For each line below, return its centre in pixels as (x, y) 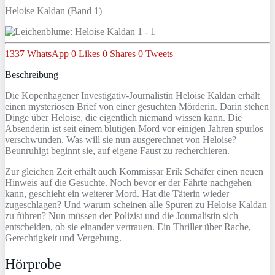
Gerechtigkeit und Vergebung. (63, 238)
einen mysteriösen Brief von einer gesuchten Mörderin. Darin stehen (137, 106)
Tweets (159, 53)
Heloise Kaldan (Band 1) (53, 10)
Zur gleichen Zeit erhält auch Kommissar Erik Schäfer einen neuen (134, 171)
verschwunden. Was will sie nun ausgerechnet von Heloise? (121, 139)
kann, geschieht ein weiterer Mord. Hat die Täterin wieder (117, 193)
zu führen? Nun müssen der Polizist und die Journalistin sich (122, 215)
